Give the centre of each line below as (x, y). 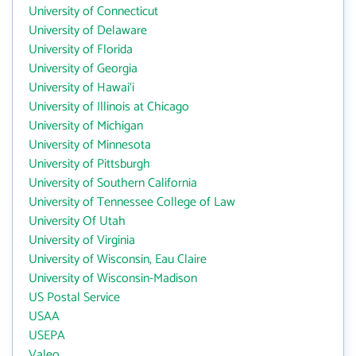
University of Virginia (82, 240)
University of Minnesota (90, 145)
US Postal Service (74, 298)
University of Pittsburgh (89, 164)
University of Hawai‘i (81, 88)
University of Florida (81, 50)
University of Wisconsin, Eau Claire (118, 259)
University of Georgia (83, 69)
